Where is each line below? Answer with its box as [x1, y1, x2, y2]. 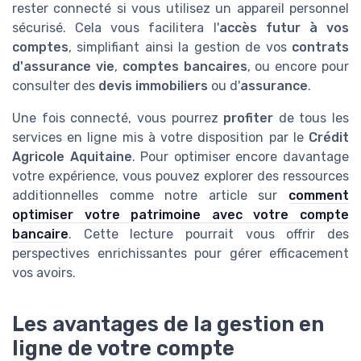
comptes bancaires [122, 59, 247, 75]
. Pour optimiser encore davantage [131, 149, 350, 165]
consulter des [12, 78, 98, 94]
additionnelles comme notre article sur [12, 188, 288, 204]
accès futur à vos [218, 20, 350, 36]
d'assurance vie [12, 59, 114, 75]
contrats [292, 39, 349, 56]
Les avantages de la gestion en [12, 312, 324, 337]
